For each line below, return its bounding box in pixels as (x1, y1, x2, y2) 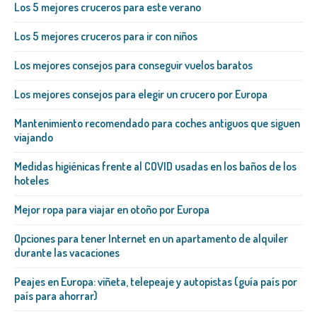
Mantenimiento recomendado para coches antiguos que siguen (14, 116, 300, 131)
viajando (14, 130, 53, 145)
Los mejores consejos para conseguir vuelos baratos (14, 58, 253, 73)
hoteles (14, 173, 49, 188)
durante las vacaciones (14, 246, 120, 260)
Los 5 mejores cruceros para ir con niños (14, 29, 197, 44)
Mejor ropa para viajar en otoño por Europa (14, 202, 209, 217)
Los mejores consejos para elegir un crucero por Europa (14, 87, 267, 102)
